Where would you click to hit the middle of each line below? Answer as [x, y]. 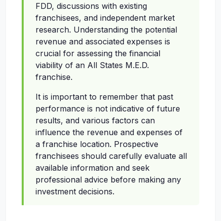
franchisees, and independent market [105, 18]
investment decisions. [75, 192]
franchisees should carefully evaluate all [111, 156]
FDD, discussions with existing [91, 6]
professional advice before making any [108, 180]
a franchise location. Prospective [97, 144]
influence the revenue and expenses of [109, 132]
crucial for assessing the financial [98, 54]
